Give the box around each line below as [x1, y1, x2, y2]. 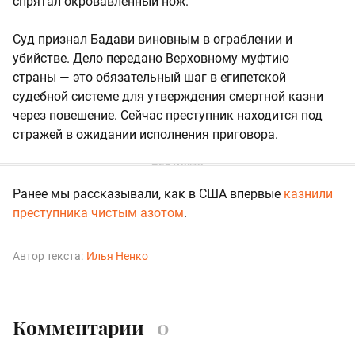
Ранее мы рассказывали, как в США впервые [13, 185, 284, 201]
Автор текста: [13, 249, 83, 262]
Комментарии [13, 314, 144, 340]
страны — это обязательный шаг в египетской [13, 69, 286, 85]
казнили [284, 185, 333, 201]
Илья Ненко [86, 249, 148, 262]
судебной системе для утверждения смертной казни [13, 88, 323, 104]
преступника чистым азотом [13, 204, 184, 220]
